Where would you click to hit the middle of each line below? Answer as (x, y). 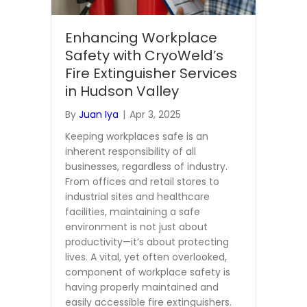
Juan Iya (99, 114)
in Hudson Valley (122, 91)
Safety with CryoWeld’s (144, 55)
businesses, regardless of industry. (146, 166)
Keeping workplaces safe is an (137, 136)
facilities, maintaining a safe (133, 211)
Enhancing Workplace (141, 37)
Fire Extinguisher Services (151, 73)
